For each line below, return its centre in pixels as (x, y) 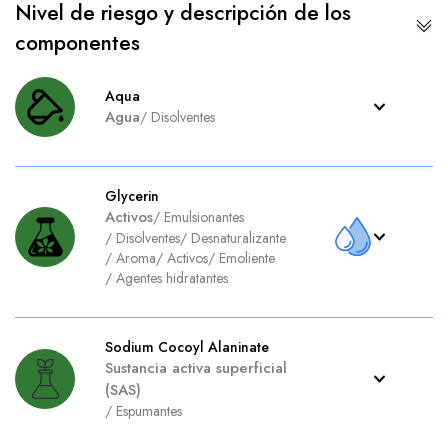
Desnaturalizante (238, 238)
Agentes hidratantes (172, 278)
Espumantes (149, 411)
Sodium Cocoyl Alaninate (187, 347)
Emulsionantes (204, 217)
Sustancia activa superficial (196, 368)
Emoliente (247, 258)
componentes (77, 43)
